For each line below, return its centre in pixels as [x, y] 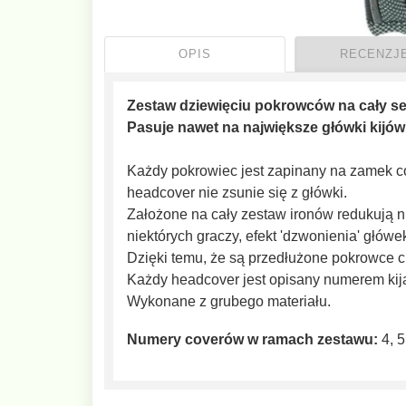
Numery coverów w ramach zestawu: [252, 339]
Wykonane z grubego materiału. [229, 301]
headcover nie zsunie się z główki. [237, 192]
